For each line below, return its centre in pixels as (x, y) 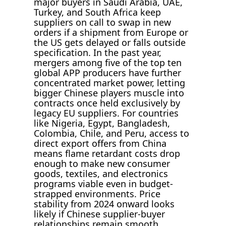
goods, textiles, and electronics (101, 173)
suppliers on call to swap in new (103, 22)
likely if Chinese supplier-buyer (100, 214)
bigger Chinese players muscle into (109, 93)
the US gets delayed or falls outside (110, 42)
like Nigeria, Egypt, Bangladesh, (102, 123)
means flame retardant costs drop (107, 153)
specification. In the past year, (98, 52)
